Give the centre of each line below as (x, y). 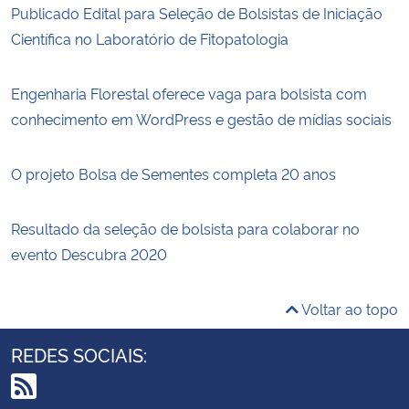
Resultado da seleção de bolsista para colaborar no (185, 228)
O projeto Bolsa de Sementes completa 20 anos (173, 173)
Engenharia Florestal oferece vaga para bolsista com (189, 93)
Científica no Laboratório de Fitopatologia (150, 38)
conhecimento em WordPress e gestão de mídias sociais (201, 118)
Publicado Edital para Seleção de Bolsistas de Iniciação (197, 12)
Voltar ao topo (348, 308)
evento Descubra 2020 (89, 253)
